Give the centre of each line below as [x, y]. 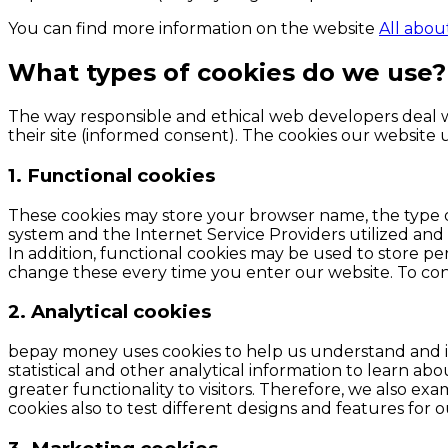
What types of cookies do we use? [227, 73]
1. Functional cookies [111, 175]
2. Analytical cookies [109, 312]
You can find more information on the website [191, 29]
